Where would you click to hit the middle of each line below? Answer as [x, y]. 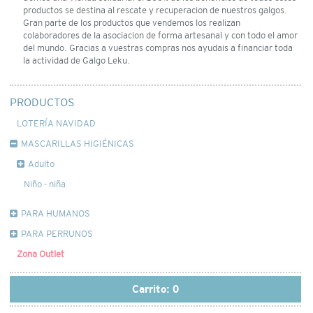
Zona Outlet [40, 254]
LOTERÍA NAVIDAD [56, 123]
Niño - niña [44, 184]
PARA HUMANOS [55, 213]
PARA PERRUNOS [57, 233]
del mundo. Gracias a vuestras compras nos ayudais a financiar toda [158, 48]
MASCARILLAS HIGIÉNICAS [77, 143]
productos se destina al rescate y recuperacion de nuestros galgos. [155, 10]
